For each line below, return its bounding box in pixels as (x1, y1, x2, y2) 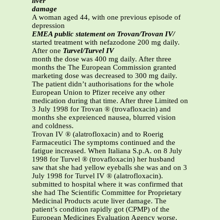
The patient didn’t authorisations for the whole (32, 80, 174, 88)
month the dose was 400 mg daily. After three (32, 55, 171, 63)
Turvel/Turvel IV (63, 47, 114, 55)
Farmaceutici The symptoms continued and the (32, 138, 175, 147)
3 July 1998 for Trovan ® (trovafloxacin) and (32, 105, 171, 113)
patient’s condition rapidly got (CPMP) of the (32, 205, 169, 214)
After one (32, 47, 63, 55)
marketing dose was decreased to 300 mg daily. (32, 72, 177, 80)
